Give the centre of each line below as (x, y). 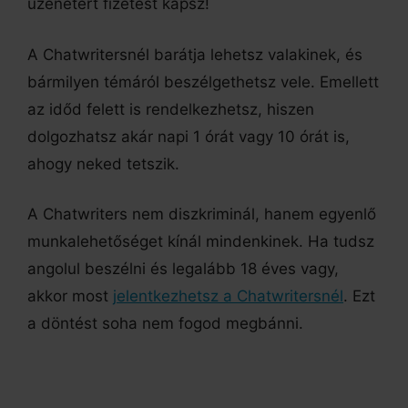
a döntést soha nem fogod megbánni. (165, 324)
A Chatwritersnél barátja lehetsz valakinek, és (195, 54)
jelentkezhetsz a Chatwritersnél (228, 296)
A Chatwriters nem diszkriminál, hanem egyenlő (202, 214)
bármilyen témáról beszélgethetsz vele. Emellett (203, 82)
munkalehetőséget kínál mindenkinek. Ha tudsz (201, 242)
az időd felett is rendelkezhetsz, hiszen (171, 109)
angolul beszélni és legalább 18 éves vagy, (183, 269)
